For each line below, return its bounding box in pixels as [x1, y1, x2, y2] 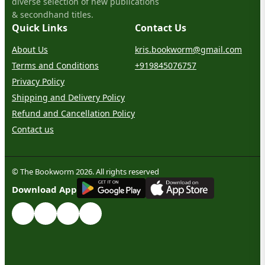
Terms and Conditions [12, 59, 99, 71]
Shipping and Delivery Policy [12, 91, 125, 103]
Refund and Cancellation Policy [12, 107, 135, 119]
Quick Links [12, 21, 67, 34]
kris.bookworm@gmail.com [135, 43, 242, 55]
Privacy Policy [12, 75, 64, 87]
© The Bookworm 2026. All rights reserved [12, 166, 159, 177]
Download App [12, 183, 77, 196]
